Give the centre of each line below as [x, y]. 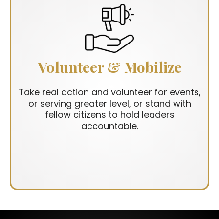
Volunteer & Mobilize [109, 67]
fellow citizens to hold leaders [109, 115]
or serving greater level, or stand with [109, 104]
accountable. [109, 126]
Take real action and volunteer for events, [109, 92]
